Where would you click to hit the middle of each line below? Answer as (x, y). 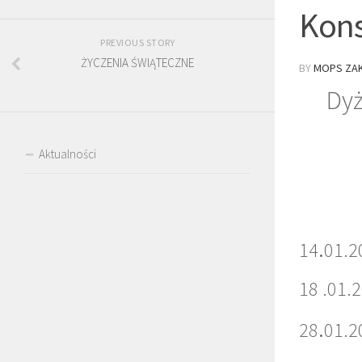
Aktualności (67, 154)
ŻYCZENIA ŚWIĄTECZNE (137, 62)
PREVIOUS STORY (137, 42)
